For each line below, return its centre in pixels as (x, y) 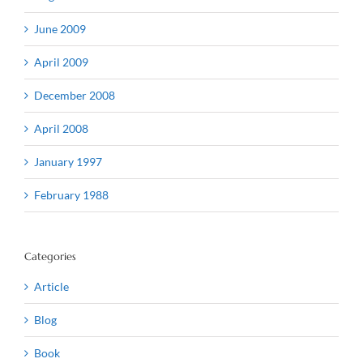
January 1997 (68, 161)
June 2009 (60, 28)
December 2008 (75, 95)
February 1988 (71, 194)
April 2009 (61, 62)
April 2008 (61, 128)
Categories (50, 256)
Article (51, 287)
